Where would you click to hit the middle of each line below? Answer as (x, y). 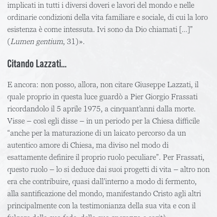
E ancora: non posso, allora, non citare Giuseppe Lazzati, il (103, 85)
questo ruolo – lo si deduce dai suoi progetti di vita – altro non (108, 169)
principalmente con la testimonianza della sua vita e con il (101, 206)
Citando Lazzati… (37, 63)
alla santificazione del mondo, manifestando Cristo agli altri (104, 194)
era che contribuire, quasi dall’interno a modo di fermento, (102, 181)
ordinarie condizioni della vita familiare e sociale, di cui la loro (108, 17)
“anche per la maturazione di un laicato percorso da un (97, 133)
